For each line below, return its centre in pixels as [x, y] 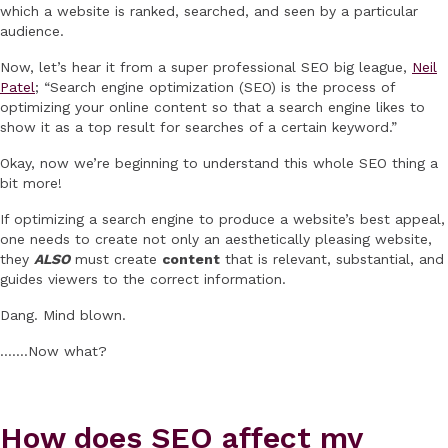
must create [116, 259]
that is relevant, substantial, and [332, 259]
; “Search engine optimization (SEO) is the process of [215, 87]
